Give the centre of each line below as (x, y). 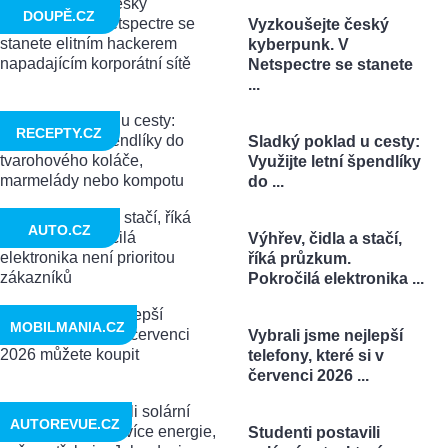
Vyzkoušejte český (318, 25)
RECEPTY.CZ (59, 133)
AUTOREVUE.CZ (65, 424)
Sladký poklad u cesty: (333, 142)
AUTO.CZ (59, 230)
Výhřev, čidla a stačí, (324, 239)
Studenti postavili (313, 433)
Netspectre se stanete (330, 65)
